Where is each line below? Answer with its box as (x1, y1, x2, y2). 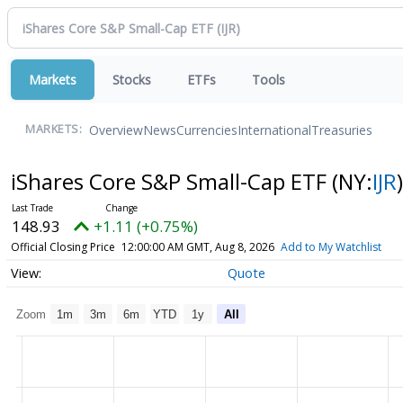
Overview (89, 121, 143, 139)
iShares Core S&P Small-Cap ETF (10, 166, 332, 196)
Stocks (112, 71, 151, 88)
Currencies (176, 121, 237, 139)
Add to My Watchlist (280, 239, 381, 255)
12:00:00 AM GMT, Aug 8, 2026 (121, 239, 274, 255)
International (237, 121, 311, 139)
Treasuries (311, 121, 372, 139)
